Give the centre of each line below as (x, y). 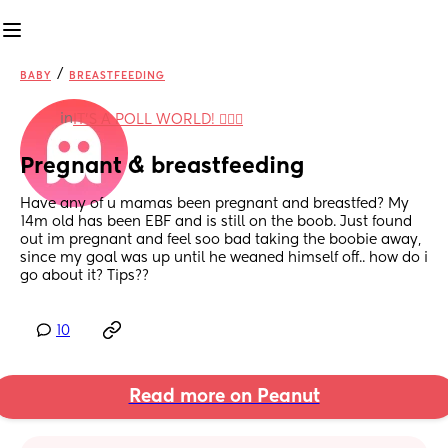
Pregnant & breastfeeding (162, 167)
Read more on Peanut (224, 397)
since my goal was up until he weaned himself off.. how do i (224, 258)
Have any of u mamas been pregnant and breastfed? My (214, 204)
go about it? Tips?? (84, 276)
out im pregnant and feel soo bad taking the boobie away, (220, 240)
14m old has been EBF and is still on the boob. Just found (216, 222)
